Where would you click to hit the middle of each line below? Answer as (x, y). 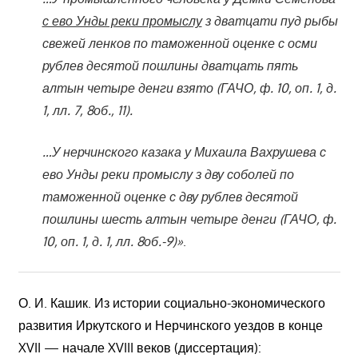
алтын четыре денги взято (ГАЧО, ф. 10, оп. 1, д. (189, 88)
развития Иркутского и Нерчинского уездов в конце (170, 325)
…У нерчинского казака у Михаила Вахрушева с (184, 151)
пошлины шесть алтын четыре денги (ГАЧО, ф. (189, 219)
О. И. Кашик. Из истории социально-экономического (171, 302)
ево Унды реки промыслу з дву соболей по (168, 174)
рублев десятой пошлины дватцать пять (170, 65)
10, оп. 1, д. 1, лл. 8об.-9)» (112, 241)
